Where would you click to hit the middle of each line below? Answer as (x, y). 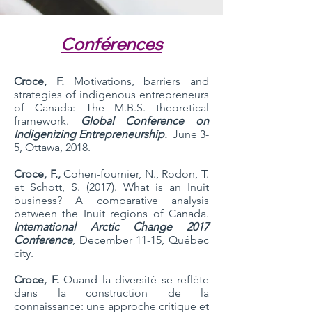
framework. (47, 121)
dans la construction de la (111, 293)
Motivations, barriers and (141, 81)
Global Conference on (145, 121)
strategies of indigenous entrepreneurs (111, 94)
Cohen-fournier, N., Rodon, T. (136, 174)
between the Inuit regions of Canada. (111, 213)
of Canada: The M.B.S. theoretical (111, 108)
